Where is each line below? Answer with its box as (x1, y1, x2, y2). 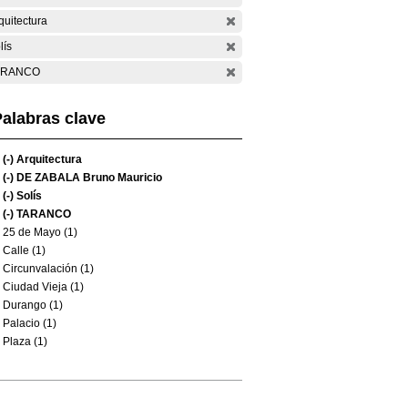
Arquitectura (14, 153, 82, 166)
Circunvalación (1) (3, 262, 94, 275)
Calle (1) (3, 244, 46, 257)
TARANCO (14, 208, 71, 220)
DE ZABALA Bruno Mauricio (14, 171, 162, 184)
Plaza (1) (3, 335, 47, 348)
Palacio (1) (3, 317, 56, 330)
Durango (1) (3, 299, 63, 311)
